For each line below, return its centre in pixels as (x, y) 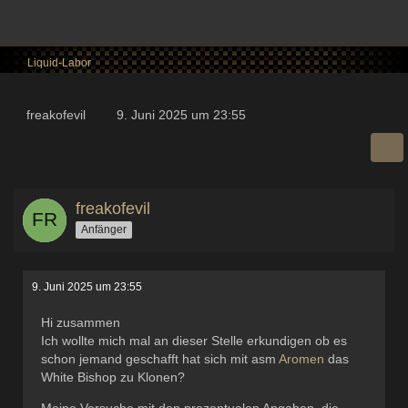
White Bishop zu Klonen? (113, 377)
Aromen (301, 359)
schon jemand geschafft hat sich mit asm (160, 359)
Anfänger (104, 229)
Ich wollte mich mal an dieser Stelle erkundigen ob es (194, 341)
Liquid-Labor (59, 63)
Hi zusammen (81, 322)
